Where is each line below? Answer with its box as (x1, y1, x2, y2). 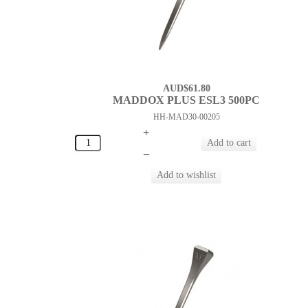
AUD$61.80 (162, 83, 210, 94)
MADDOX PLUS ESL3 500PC (113, 94, 261, 107)
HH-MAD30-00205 (153, 112, 220, 122)
